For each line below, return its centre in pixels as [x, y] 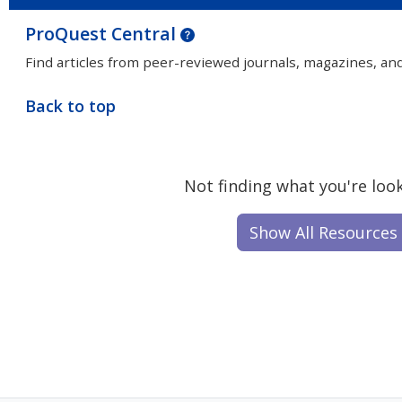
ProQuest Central [102, 34]
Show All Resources [323, 232]
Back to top [70, 105]
